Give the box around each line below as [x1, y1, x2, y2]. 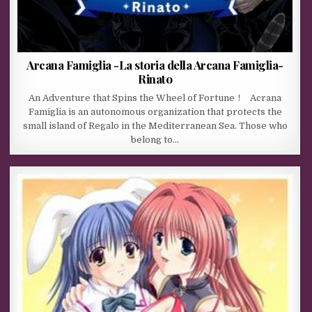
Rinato [138, 71, 173, 87]
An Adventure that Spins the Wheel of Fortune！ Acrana [29, 93, 282, 104]
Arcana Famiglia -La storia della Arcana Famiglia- [26, 57, 283, 73]
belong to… [131, 134, 180, 146]
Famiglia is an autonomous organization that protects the [28, 107, 282, 118]
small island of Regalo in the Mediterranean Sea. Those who [22, 120, 288, 132]
